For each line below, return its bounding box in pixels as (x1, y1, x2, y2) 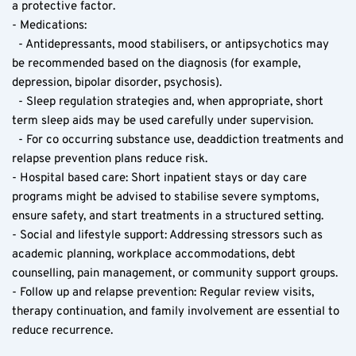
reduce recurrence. (12, 323, 113, 339)
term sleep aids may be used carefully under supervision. (12, 113, 313, 129)
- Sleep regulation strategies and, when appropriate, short (12, 94, 323, 110)
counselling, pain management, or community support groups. (12, 265, 338, 281)
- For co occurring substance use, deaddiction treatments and (12, 132, 343, 148)
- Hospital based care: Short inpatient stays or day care (12, 170, 307, 186)
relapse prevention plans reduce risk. (12, 151, 207, 167)
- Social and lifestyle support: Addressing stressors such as (12, 227, 323, 243)
